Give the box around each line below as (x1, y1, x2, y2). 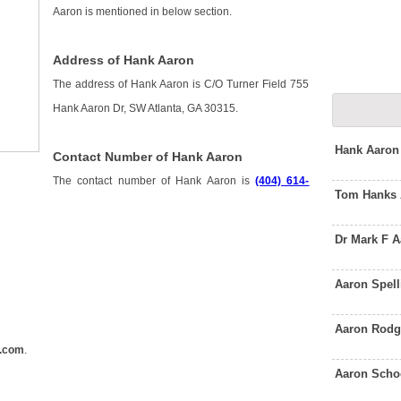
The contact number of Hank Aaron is (53, 175, 256, 187)
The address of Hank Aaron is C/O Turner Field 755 (53, 79, 310, 90)
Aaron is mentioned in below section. (53, 6, 233, 18)
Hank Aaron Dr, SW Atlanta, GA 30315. (53, 103, 239, 115)
